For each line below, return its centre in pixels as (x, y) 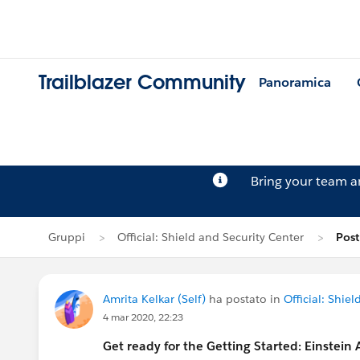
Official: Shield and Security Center (211, 237)
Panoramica (295, 83)
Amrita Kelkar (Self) (154, 299)
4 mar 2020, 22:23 (143, 317)
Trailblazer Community (142, 83)
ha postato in (245, 299)
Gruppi (67, 237)
